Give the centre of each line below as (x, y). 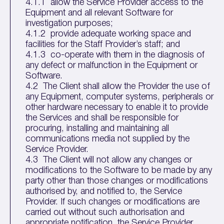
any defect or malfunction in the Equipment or (112, 65)
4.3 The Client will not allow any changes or (109, 160)
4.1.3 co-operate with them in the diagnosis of (115, 55)
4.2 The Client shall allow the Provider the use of (118, 86)
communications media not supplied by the (108, 139)
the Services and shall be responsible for (102, 118)
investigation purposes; (69, 23)
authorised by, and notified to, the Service (104, 191)
